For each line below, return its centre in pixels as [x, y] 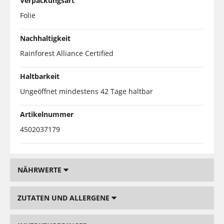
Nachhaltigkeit [45, 38]
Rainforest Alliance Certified [67, 53]
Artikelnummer [47, 114]
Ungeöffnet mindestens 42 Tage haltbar [86, 91]
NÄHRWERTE [40, 169]
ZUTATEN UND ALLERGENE [64, 197]
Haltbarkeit [40, 76]
